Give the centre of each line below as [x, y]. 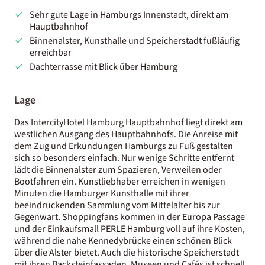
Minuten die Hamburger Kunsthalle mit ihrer [102, 193]
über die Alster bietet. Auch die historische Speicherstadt [127, 252]
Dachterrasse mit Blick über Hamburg [103, 67]
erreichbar [50, 52]
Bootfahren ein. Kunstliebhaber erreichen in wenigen [120, 181]
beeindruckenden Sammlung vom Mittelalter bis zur [117, 205]
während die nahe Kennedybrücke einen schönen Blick [123, 240]
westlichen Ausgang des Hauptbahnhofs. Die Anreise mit [126, 134]
